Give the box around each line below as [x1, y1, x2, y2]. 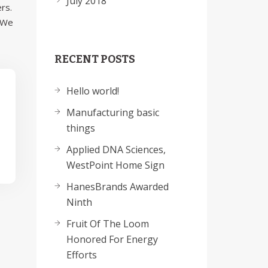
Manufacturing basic [66, 106, 159, 119]
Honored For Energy [66, 233, 158, 246]
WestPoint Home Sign [66, 159, 165, 172]
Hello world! [66, 84, 119, 98]
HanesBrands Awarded [66, 180, 169, 193]
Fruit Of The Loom [66, 217, 149, 230]
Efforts [66, 248, 97, 261]
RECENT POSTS [54, 53, 135, 66]
